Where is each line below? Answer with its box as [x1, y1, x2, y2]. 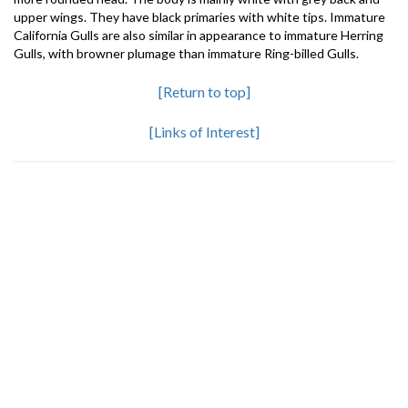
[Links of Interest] [148, 123, 260, 140]
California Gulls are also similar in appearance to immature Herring [14, 27, 383, 43]
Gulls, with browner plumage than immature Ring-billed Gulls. [14, 46, 359, 61]
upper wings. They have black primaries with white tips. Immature [14, 9, 385, 25]
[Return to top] [158, 83, 250, 100]
